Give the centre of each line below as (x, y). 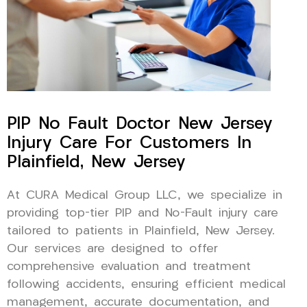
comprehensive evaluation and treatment (129, 267)
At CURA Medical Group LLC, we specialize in (145, 195)
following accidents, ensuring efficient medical (146, 284)
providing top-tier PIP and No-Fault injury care (143, 213)
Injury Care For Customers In (129, 143)
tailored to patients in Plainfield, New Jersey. (141, 231)
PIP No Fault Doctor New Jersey (140, 124)
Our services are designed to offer (112, 249)
